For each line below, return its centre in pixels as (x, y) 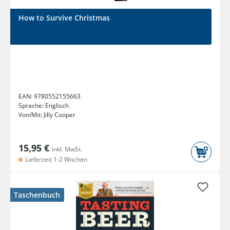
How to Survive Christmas (64, 18)
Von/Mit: (31, 115)
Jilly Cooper (60, 115)
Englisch (57, 106)
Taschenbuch (37, 195)
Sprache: (32, 106)
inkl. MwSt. (67, 149)
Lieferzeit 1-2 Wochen (55, 160)
